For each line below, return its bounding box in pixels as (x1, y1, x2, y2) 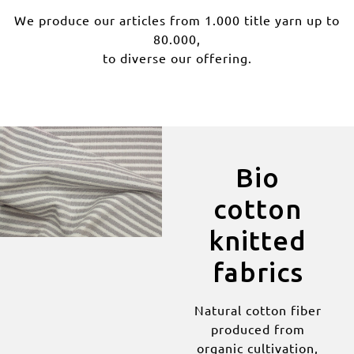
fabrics (212, 256, 303, 287)
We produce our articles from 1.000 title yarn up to (14, 12, 340, 28)
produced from (210, 320, 305, 337)
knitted (209, 224, 307, 255)
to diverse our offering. (102, 50, 252, 66)
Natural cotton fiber (194, 301, 322, 318)
